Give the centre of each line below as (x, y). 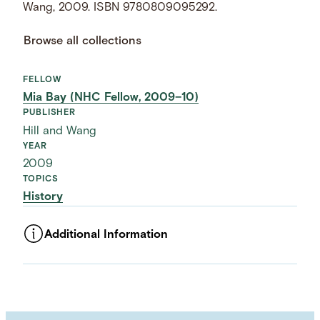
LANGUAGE (49, 285)
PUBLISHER (50, 113)
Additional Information (106, 235)
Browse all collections (83, 42)
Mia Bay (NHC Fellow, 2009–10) (111, 98)
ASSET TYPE (51, 252)
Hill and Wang (60, 131)
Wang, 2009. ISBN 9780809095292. (120, 7)
